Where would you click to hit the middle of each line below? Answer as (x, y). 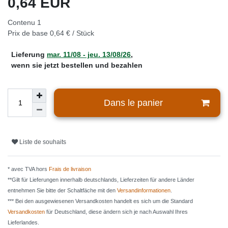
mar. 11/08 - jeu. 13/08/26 (89, 55)
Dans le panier (133, 103)
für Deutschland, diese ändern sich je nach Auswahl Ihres (116, 212)
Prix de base (29, 33)
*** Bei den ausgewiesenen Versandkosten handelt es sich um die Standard (100, 201)
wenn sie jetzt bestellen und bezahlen (77, 65)
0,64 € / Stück (72, 33)
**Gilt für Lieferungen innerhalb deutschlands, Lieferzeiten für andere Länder (101, 180)
